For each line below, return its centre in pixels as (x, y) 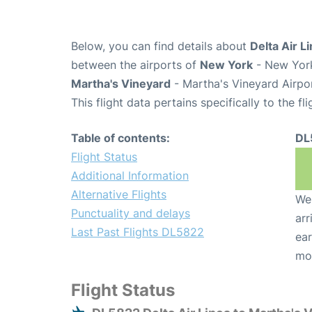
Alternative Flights (119, 195)
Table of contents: (120, 138)
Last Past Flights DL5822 (138, 232)
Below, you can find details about (161, 46)
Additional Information (130, 176)
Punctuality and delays (131, 213)
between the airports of (135, 65)
